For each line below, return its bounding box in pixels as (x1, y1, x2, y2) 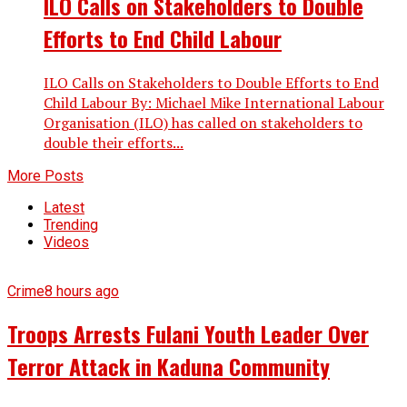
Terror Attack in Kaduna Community (7, 350, 330, 383)
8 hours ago (45, 282, 119, 300)
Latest (44, 198, 84, 216)
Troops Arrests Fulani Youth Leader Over (7, 317, 369, 351)
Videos (44, 233, 89, 251)
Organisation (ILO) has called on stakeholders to (44, 112, 362, 133)
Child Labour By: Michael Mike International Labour (44, 92, 384, 113)
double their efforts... (44, 132, 184, 153)
